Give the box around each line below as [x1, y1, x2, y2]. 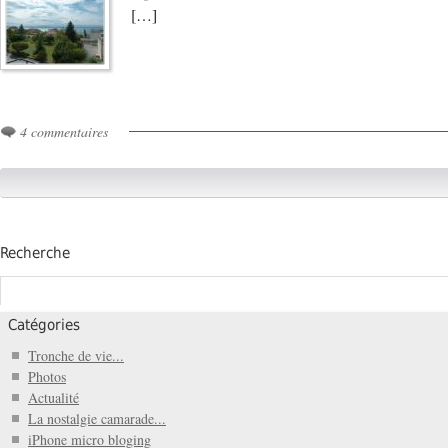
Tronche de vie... [28, 345, 124, 365]
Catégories [8, 316, 80, 335]
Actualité [28, 387, 79, 407]
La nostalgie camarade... [28, 408, 166, 428]
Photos [28, 366, 66, 386]
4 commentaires [20, 122, 108, 142]
